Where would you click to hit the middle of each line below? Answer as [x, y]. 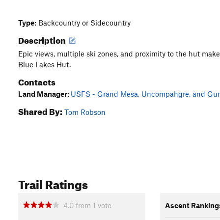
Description [43, 39]
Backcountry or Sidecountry [83, 23]
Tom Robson [85, 112]
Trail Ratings [53, 183]
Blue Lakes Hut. [44, 64]
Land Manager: [44, 94]
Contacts [37, 81]
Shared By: [40, 110]
